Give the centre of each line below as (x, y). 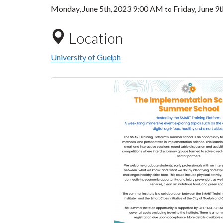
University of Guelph (86, 57)
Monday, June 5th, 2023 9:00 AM (107, 9)
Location (94, 38)
